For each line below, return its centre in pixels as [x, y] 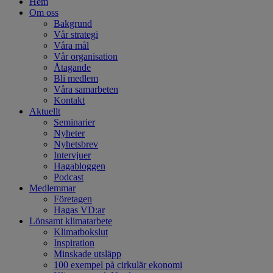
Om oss [44, 12]
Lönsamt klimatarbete [71, 221]
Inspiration [74, 243]
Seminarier [74, 122]
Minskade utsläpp [87, 253]
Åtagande [72, 67]
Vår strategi [76, 34]
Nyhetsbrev [76, 144]
